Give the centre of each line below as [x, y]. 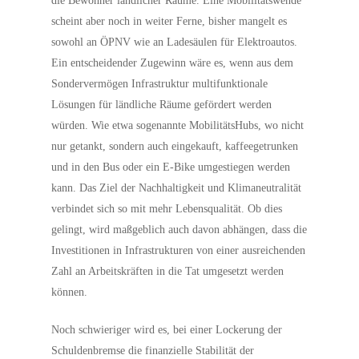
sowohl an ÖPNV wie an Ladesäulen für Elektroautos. [175, 42]
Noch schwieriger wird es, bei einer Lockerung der [167, 330]
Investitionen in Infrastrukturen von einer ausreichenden [179, 250]
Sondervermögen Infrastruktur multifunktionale [160, 84]
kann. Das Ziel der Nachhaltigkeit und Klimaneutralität [177, 188]
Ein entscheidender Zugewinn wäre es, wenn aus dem [173, 63]
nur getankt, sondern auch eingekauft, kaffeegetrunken [175, 146]
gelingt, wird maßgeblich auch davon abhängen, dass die [179, 230]
